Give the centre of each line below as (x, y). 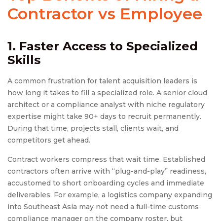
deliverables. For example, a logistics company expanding (110, 195)
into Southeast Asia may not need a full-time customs (103, 207)
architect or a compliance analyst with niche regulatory (106, 105)
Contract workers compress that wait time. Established (106, 160)
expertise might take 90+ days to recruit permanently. (104, 117)
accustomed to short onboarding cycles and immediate (106, 183)
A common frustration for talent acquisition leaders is (102, 81)
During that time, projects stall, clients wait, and (93, 129)
